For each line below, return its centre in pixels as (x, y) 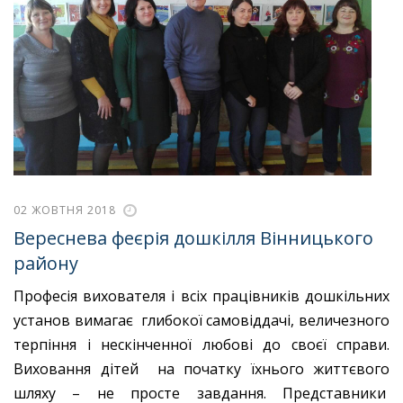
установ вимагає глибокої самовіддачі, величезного (201, 320)
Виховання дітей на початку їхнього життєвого (201, 368)
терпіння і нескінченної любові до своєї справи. (201, 344)
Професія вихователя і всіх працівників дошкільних (201, 296)
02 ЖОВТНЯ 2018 (65, 210)
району (46, 264)
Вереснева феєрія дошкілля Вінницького (193, 238)
